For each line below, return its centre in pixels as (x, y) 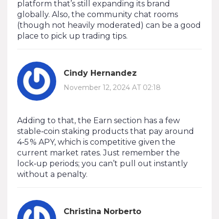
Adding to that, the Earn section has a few (99, 120)
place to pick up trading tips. (72, 36)
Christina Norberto (102, 212)
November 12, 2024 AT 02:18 (112, 88)
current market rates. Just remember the (99, 153)
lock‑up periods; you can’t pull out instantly (102, 163)
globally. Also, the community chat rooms (98, 14)
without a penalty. (52, 174)
